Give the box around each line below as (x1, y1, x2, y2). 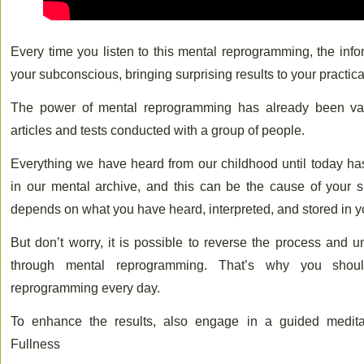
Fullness (11, 336, 60, 351)
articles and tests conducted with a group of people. (11, 123, 305, 137)
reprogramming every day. (11, 280, 160, 295)
